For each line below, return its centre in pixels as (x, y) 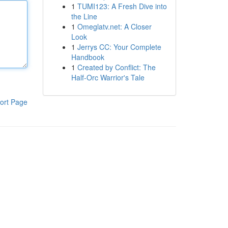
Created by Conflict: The (116, 67)
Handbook (88, 57)
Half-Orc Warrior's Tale (108, 77)
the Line (84, 16)
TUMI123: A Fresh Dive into (122, 6)
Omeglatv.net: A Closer (114, 26)
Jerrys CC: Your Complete (119, 47)
